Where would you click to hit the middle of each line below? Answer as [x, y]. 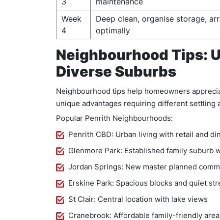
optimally [113, 30]
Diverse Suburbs [116, 71]
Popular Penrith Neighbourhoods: [114, 118]
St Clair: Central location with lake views [138, 199]
